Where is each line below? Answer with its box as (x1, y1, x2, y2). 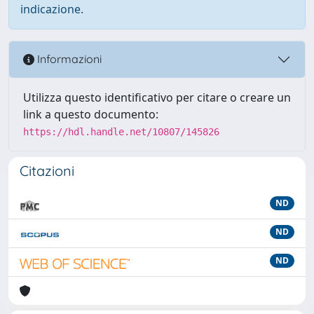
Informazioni (34, 52, 102, 67)
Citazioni (20, 161, 74, 179)
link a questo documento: (23, 106, 158, 122)
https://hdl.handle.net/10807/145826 (23, 125, 219, 137)
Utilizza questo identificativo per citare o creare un (23, 89, 291, 105)
